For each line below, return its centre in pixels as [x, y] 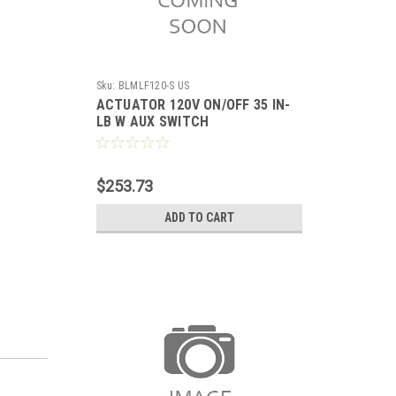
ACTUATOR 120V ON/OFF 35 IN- [193, 105]
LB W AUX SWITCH [152, 122]
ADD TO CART [199, 217]
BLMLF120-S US [153, 86]
